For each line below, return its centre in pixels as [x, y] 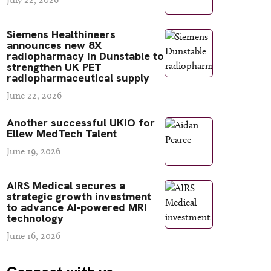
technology [35, 218]
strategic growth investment [79, 196]
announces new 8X [54, 45]
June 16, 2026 [33, 236]
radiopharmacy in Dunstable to [85, 56]
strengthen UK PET [54, 67]
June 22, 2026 [34, 95]
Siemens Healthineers [61, 34]
